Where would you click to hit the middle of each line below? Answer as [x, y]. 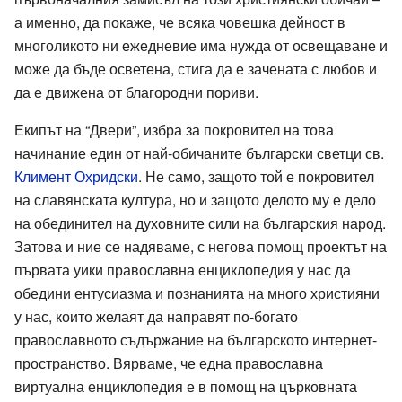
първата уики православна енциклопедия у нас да [183, 269]
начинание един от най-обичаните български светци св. [199, 153]
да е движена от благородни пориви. [136, 92]
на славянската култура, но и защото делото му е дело [195, 199]
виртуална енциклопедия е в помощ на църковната [186, 386]
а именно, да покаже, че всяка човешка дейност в [180, 22]
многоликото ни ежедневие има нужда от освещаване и [201, 45]
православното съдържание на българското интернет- [196, 339]
